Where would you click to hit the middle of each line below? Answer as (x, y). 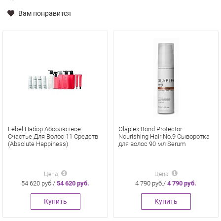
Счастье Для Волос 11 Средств (53, 136)
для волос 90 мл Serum (152, 144)
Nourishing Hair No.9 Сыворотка (164, 136)
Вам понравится (44, 13)
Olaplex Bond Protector (150, 129)
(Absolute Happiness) (38, 144)
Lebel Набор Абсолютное (44, 129)
